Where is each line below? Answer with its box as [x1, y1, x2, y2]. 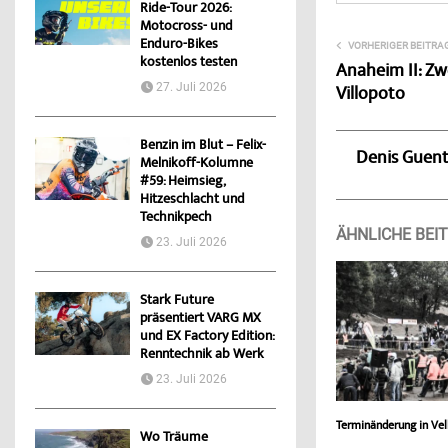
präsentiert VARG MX [140, 309, 261, 330]
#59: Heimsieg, [140, 172, 225, 193]
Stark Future [140, 291, 214, 312]
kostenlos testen [140, 53, 237, 74]
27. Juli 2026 [156, 80, 227, 95]
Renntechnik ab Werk [140, 345, 264, 366]
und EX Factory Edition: [140, 327, 274, 348]
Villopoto [336, 81, 406, 108]
